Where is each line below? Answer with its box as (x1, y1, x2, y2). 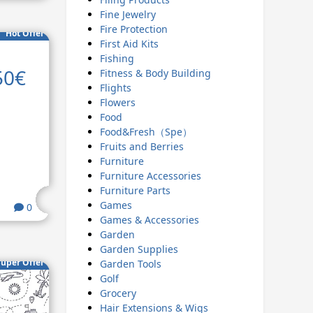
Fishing (99, 52, 134, 65)
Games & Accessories (99, 213, 199, 226)
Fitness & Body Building (99, 66, 211, 80)
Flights (99, 81, 131, 94)
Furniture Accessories (99, 169, 201, 182)
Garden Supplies (99, 242, 178, 256)
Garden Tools (99, 257, 161, 270)
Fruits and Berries (99, 140, 184, 153)
